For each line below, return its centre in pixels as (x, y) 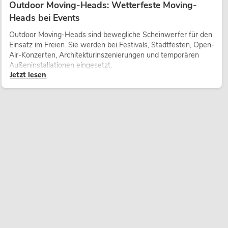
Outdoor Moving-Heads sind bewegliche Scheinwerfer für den (110, 35)
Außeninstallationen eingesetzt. (60, 65)
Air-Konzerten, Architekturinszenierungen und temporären (104, 55)
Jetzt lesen (28, 75)
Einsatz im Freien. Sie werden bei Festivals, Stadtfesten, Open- (111, 45)
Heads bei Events (44, 18)
